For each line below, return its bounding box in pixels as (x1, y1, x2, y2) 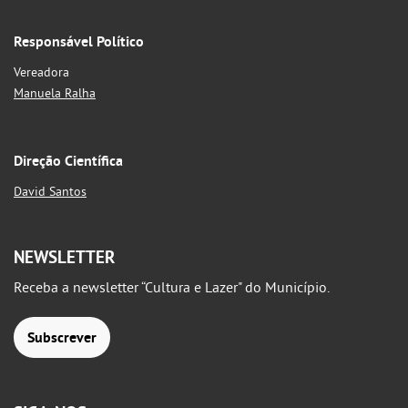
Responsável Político (14, 32, 144, 51)
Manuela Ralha (14, 85, 96, 101)
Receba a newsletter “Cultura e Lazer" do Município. (14, 278, 330, 296)
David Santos (14, 183, 87, 199)
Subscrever (27, 328, 97, 347)
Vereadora (14, 64, 69, 80)
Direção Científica (14, 151, 123, 170)
